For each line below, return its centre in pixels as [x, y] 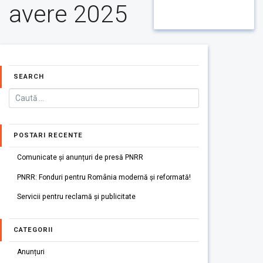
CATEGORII [33, 230]
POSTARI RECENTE [48, 135]
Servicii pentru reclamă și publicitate [76, 197]
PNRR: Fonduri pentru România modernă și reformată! [104, 177]
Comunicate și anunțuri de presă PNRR [80, 157]
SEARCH [29, 77]
